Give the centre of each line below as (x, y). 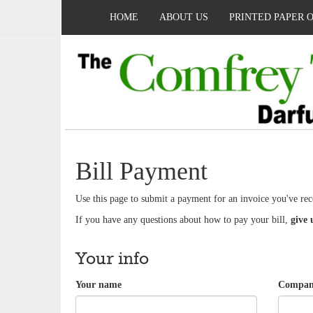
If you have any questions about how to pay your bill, (183, 219)
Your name (99, 284)
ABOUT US (184, 17)
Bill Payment (141, 171)
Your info (112, 259)
